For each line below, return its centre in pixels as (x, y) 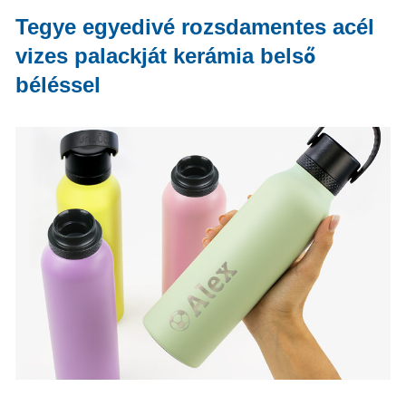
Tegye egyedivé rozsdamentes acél (194, 27)
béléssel (58, 85)
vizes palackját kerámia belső (165, 56)
